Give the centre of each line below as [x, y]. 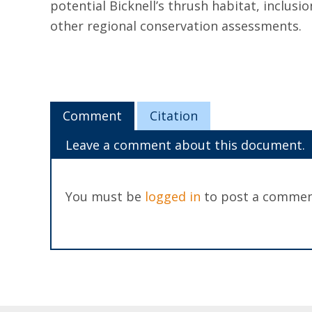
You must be [105, 196]
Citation [173, 116]
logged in [173, 196]
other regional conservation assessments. [176, 26]
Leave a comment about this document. [185, 145]
